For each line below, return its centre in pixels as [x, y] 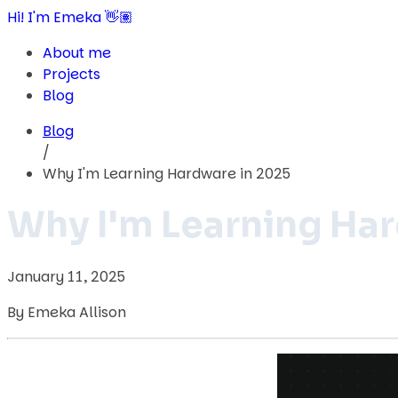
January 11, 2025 [66, 277]
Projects [72, 74]
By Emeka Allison [67, 312]
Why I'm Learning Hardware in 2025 [167, 174]
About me [77, 53]
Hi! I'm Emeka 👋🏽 [70, 17]
